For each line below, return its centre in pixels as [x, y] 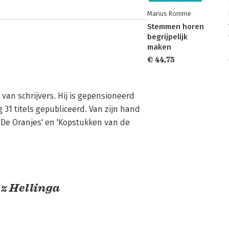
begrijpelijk [167, 37]
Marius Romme [169, 14]
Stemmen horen [176, 27]
